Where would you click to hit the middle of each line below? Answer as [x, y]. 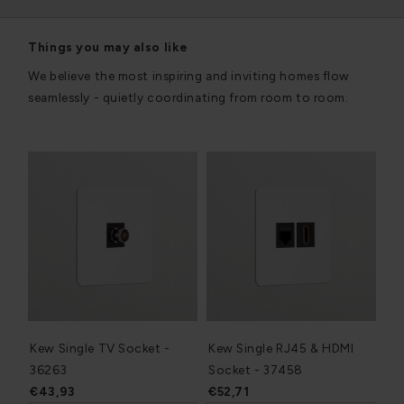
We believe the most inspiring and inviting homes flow [189, 76]
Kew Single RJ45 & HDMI [281, 348]
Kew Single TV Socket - [100, 348]
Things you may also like [108, 47]
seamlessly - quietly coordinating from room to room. [188, 98]
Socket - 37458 [256, 369]
